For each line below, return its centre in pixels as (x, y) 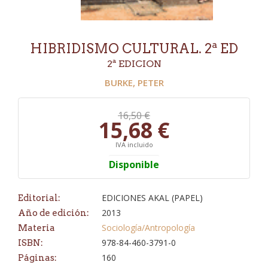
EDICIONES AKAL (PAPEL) (152, 198)
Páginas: (37, 258)
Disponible (134, 165)
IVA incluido (134, 145)
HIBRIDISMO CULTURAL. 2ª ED (134, 48)
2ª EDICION (134, 64)
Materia (36, 228)
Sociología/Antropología (148, 228)
